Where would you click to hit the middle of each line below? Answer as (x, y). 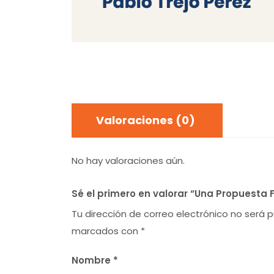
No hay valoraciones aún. (128, 161)
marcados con (106, 231)
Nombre (92, 261)
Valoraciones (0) (146, 120)
